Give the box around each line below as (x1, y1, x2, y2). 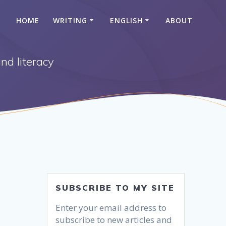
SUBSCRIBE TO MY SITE (55, 183, 175, 193)
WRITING (53, 15, 88, 25)
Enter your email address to (55, 202, 167, 214)
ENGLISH (110, 15, 143, 25)
